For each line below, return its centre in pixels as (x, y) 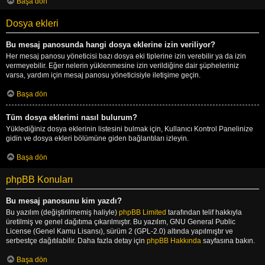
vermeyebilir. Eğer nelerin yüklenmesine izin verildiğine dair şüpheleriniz (122, 65)
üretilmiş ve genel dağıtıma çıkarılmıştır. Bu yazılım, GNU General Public (121, 222)
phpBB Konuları (39, 179)
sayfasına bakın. (228, 240)
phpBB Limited (143, 212)
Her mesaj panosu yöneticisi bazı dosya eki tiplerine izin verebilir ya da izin (126, 56)
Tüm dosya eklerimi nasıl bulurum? (72, 117)
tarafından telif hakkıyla (204, 212)
